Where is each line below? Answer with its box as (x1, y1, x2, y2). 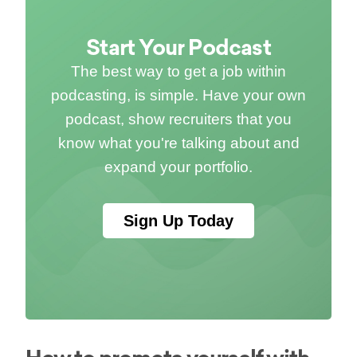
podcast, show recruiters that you (65, 111, 292, 127)
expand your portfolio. (104, 159, 253, 175)
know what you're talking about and (57, 135, 300, 151)
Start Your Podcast (86, 34, 271, 61)
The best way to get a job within (71, 63, 286, 80)
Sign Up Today (124, 212, 233, 229)
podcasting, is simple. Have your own (51, 87, 306, 104)
